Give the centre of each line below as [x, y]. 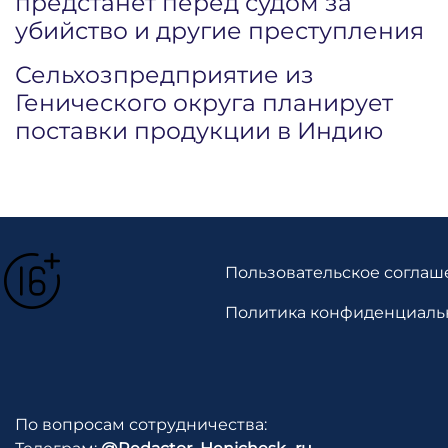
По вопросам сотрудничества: [141, 424]
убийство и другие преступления [219, 30]
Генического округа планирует [204, 102]
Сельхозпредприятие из [164, 74]
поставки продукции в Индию [199, 130]
